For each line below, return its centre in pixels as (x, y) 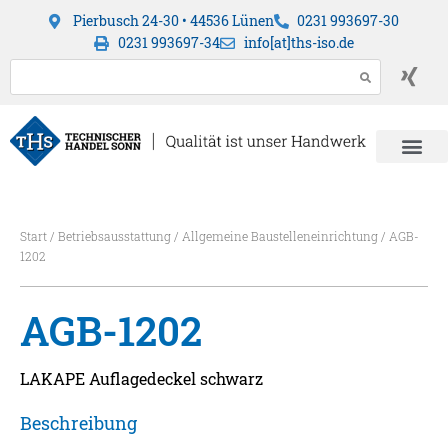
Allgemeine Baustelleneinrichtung (280, 236)
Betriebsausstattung (114, 236)
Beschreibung (78, 423)
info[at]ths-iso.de (298, 42)
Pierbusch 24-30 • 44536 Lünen (173, 20)
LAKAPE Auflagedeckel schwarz (141, 379)
